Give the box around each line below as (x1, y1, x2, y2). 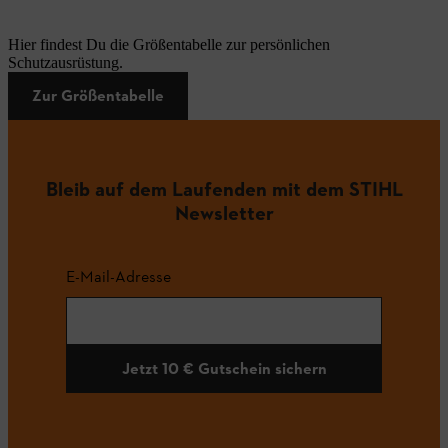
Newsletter (174, 200, 274, 225)
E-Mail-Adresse (66, 266, 171, 286)
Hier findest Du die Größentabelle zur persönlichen (8, 36, 330, 54)
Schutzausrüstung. (8, 54, 123, 72)
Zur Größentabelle (32, 86, 164, 106)
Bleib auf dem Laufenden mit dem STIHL (45, 176, 403, 201)
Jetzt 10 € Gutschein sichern (121, 358, 327, 378)
